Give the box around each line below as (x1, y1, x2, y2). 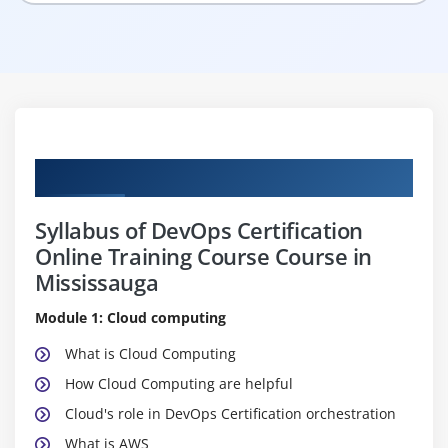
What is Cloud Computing (65, 343, 236, 363)
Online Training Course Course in (35, 240, 372, 271)
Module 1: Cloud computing (35, 307, 226, 327)
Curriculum (35, 160, 134, 185)
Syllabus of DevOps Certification (35, 214, 363, 245)
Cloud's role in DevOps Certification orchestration (65, 403, 396, 423)
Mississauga (35, 266, 159, 297)
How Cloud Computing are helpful (65, 373, 293, 393)
